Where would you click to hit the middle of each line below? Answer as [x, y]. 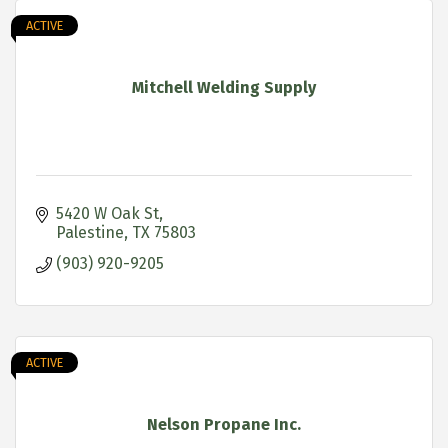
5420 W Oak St [107, 213]
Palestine [90, 232]
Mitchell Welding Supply [224, 87]
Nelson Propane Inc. [224, 424]
